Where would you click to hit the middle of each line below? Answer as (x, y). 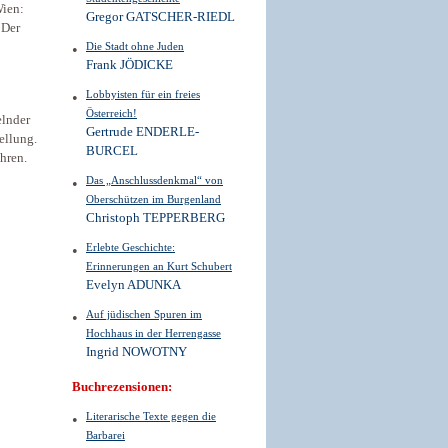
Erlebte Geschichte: (130, 247)
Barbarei (105, 435)
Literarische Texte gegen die (151, 416)
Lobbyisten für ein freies (143, 94)
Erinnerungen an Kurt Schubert (159, 266)
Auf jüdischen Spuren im (144, 314)
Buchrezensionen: (122, 387)
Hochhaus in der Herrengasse (153, 333)
